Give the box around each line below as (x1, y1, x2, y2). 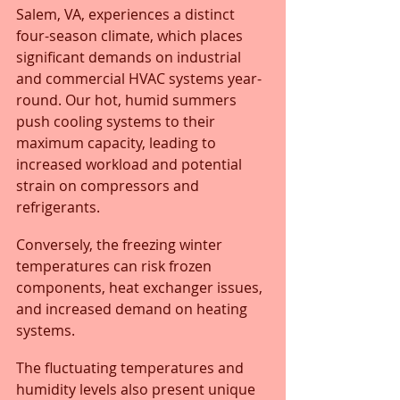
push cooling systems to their (16, 111, 219, 131)
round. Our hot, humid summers (16, 89, 240, 110)
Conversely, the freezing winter (16, 234, 226, 254)
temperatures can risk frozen (16, 255, 215, 276)
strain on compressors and (16, 175, 203, 196)
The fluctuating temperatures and (16, 357, 247, 378)
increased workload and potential (16, 154, 246, 174)
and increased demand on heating (16, 298, 251, 319)
